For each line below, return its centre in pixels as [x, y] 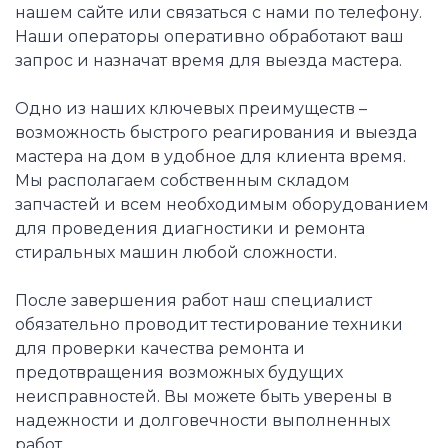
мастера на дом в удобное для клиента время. [210, 157]
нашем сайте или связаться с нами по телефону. [218, 13]
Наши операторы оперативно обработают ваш [209, 37]
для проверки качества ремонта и [160, 349]
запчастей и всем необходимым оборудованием [222, 205]
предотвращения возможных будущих [179, 373]
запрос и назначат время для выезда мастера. [208, 61]
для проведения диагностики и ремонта [190, 229]
